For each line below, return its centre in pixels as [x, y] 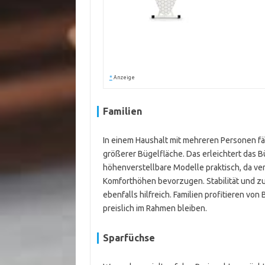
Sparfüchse [129, 238]
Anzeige [124, 77]
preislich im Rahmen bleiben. [155, 208]
